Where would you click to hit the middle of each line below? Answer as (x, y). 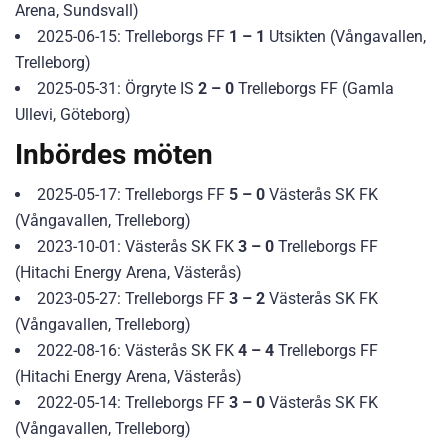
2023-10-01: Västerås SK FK (137, 246)
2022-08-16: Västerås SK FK (137, 350)
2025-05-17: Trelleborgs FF (133, 194)
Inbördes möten (114, 154)
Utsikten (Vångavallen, (345, 36)
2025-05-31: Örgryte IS (117, 88)
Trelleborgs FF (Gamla (314, 88)
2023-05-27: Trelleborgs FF (133, 298)
